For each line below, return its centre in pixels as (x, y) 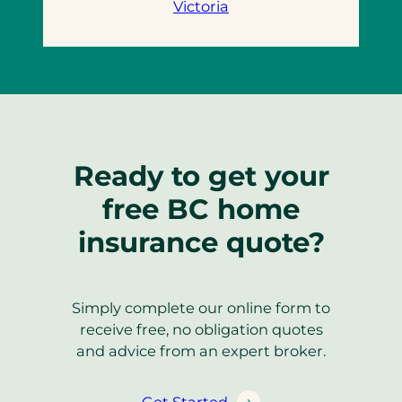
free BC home (201, 210)
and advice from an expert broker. (201, 351)
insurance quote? (201, 243)
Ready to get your (201, 176)
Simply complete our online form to (201, 308)
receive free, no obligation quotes (201, 330)
